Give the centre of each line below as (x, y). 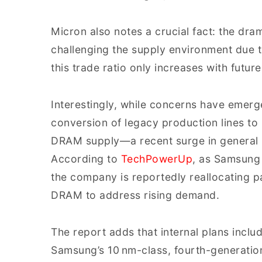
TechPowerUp (156, 159)
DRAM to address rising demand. (135, 195)
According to (86, 159)
